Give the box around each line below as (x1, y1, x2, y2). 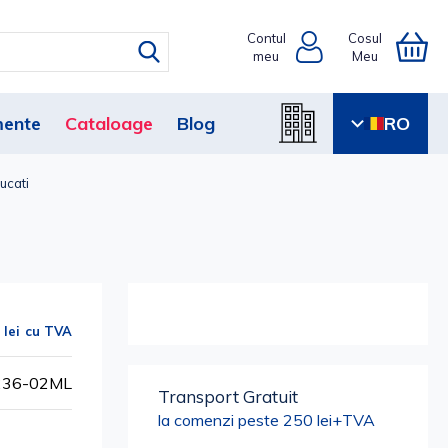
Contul (246, 29, 286, 46)
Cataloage (65, 112, 153, 135)
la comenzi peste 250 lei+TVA (158, 410, 376, 430)
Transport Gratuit (158, 386, 299, 407)
